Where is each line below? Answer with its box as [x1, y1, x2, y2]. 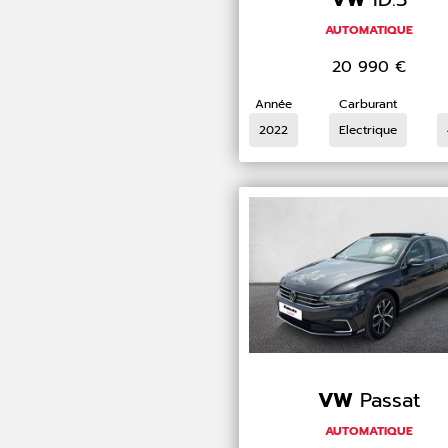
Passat [360, 384, 421, 415]
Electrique [338, 120, 397, 139]
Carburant [338, 94, 397, 113]
